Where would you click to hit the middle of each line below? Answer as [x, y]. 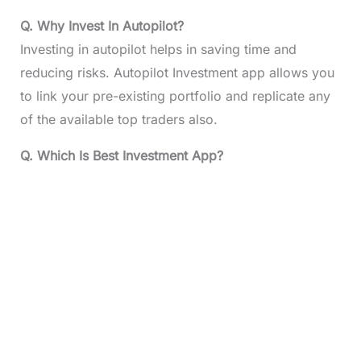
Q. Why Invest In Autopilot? [102, 26]
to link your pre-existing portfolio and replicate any [175, 96]
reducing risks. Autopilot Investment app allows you [177, 73]
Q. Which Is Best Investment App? [121, 156]
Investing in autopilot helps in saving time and [158, 50]
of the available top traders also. [118, 120]
